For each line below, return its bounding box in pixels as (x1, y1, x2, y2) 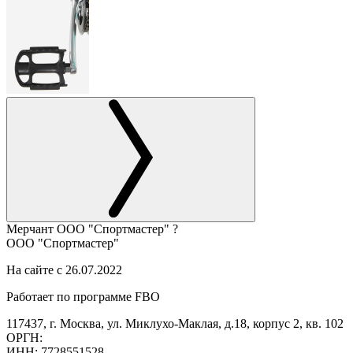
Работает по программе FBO (6, 289, 160, 303)
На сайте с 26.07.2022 (6, 262, 122, 277)
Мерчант (6, 221, 57, 236)
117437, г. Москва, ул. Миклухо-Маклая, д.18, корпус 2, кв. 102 (6, 316, 344, 330)
